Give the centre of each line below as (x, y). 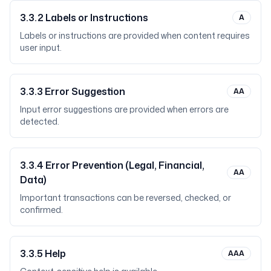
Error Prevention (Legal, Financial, (125, 165)
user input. (41, 47)
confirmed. (41, 210)
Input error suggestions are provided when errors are (124, 109)
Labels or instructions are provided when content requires (135, 35)
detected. (40, 121)
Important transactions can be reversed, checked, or (126, 198)
